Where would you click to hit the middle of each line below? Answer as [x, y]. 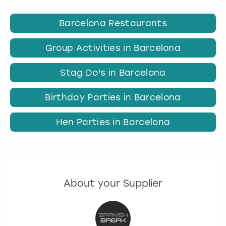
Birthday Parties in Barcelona [113, 98]
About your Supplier [113, 184]
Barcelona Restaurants [113, 23]
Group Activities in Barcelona [113, 48]
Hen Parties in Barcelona [113, 122]
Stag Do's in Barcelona [113, 72]
